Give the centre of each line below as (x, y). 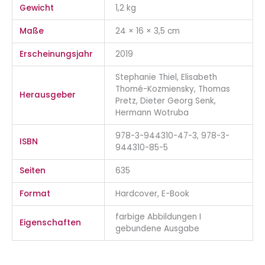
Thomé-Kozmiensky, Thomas (173, 89)
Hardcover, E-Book (153, 193)
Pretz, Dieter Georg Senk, (166, 101)
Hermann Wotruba (152, 112)
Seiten (33, 170)
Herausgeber (48, 95)
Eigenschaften (51, 222)
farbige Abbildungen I (159, 216)
